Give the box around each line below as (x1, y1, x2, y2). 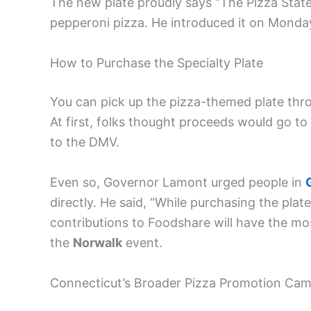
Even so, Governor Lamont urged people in (50, 174, 305, 190)
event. (122, 235, 162, 250)
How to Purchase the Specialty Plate (50, 56, 263, 71)
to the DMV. (50, 135, 119, 150)
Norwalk (73, 235, 122, 250)
